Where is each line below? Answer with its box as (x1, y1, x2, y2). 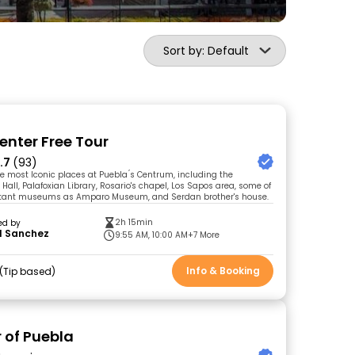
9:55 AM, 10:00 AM (115, 229, 189, 241)
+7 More (188, 229, 220, 241)
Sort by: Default (163, 43, 249, 59)
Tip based (3, 264, 52, 278)
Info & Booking (185, 264, 260, 277)
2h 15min (115, 216, 154, 228)
